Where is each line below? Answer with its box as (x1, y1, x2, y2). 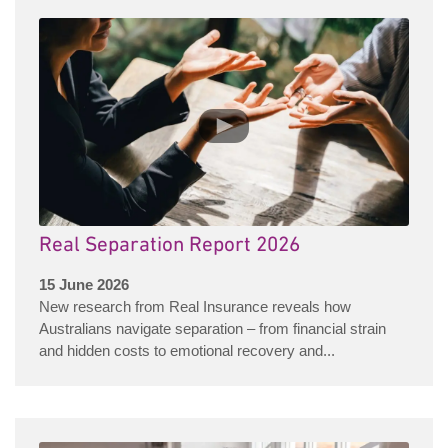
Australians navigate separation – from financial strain (39, 320, 386, 338)
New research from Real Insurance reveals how (39, 298, 351, 316)
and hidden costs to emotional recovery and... (39, 342, 335, 360)
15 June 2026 (39, 276, 129, 294)
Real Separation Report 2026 (39, 233, 300, 259)
